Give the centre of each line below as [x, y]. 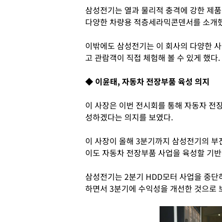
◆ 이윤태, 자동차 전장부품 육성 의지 [147, 81]
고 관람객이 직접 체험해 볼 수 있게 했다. [153, 57]
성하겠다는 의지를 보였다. [129, 117]
